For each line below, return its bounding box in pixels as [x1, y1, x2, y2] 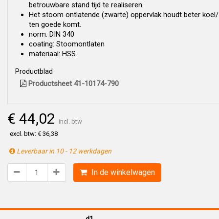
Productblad [15, 67, 53, 75]
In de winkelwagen [89, 168, 155, 177]
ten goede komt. [29, 20, 81, 29]
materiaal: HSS [29, 49, 76, 58]
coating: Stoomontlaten [29, 40, 105, 48]
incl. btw [59, 118, 82, 125]
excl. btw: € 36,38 [10, 130, 58, 137]
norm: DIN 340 [29, 30, 74, 39]
